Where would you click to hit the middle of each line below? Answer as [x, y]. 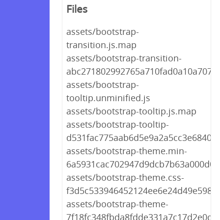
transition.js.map [101, 45]
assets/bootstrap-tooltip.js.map [131, 111]
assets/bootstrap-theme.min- [127, 151]
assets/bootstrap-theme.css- [125, 177]
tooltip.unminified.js [108, 98]
